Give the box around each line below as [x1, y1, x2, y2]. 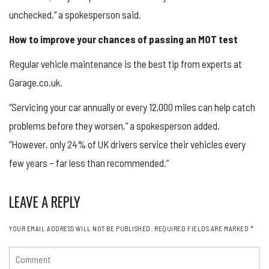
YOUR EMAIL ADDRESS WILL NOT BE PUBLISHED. [9, 224, 153, 232]
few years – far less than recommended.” [9, 156, 169, 169]
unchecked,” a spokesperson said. [9, 8, 141, 20]
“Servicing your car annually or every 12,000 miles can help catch [9, 100, 255, 113]
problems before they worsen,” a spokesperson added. [9, 119, 220, 131]
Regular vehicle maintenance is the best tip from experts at [9, 57, 242, 70]
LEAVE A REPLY [9, 191, 80, 212]
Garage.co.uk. [9, 76, 62, 88]
